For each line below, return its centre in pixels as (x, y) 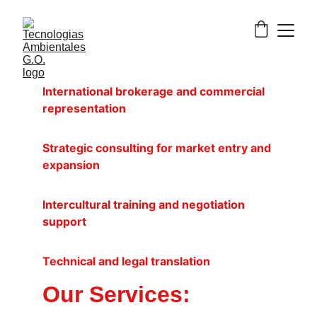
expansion (71, 165)
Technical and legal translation (126, 261)
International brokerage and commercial (155, 91)
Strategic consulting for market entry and (158, 148)
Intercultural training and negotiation (145, 204)
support (64, 221)
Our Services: (116, 294)
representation (84, 108)
